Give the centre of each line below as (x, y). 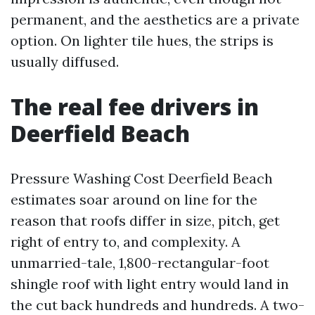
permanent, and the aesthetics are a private (155, 19)
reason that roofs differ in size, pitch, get (145, 220)
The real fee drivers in (135, 107)
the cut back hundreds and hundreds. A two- (157, 305)
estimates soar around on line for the (134, 199)
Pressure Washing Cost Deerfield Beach (142, 178)
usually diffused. (65, 62)
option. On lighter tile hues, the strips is (142, 40)
